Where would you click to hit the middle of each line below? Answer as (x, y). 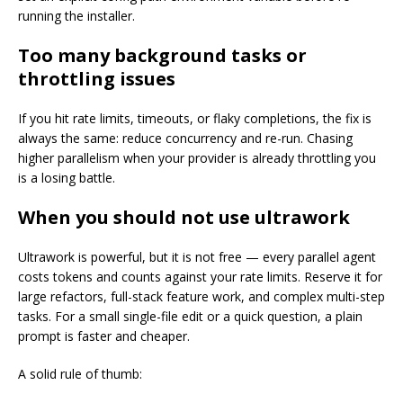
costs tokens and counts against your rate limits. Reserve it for (200, 277)
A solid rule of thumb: (80, 374)
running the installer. (76, 16)
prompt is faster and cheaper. (104, 336)
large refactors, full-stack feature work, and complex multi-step (201, 297)
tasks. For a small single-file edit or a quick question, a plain (190, 317)
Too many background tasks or (162, 56)
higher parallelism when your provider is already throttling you (197, 158)
